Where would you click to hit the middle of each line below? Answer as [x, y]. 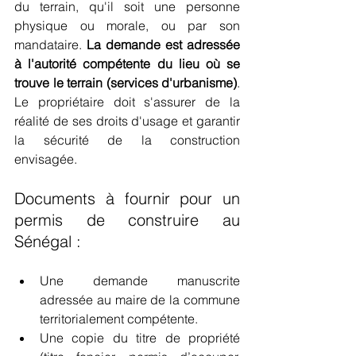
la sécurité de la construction [127, 140]
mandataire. [50, 45]
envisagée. [46, 159]
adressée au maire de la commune [140, 300]
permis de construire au [127, 220]
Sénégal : [48, 242]
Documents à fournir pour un [127, 199]
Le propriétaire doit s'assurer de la [127, 102]
